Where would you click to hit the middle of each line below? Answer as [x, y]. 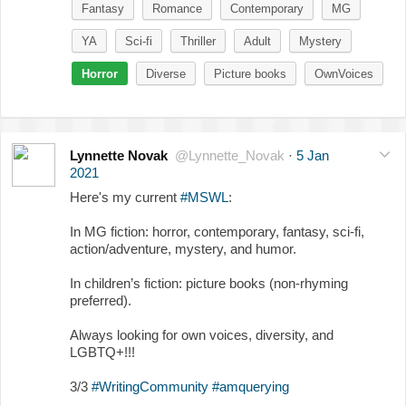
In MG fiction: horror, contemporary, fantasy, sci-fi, [217, 231]
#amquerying [251, 386]
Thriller [198, 41]
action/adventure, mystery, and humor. [183, 248]
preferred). [101, 300]
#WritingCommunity [150, 386]
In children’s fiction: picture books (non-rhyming [209, 283]
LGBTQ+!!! [102, 352]
